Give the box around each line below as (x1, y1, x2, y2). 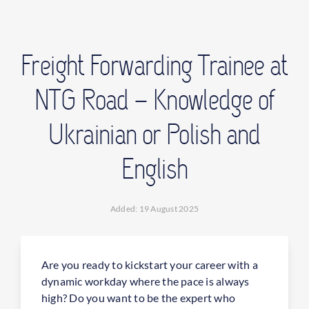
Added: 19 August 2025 (110, 203, 199, 214)
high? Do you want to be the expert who (41, 290, 236, 304)
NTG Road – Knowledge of (34, 83, 275, 122)
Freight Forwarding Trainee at (21, 48, 288, 88)
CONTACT (10, 8, 53, 17)
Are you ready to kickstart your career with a (41, 257, 258, 271)
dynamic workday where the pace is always (41, 274, 250, 288)
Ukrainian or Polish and (48, 117, 261, 157)
